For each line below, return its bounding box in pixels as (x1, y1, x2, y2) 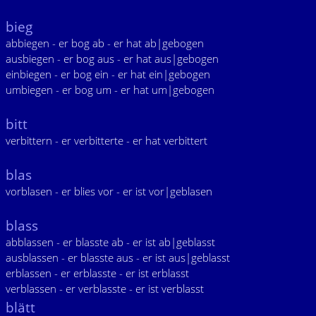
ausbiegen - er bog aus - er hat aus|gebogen (6, 51, 219, 66)
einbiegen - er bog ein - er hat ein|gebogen (6, 67, 210, 81)
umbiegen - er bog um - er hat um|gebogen (6, 83, 214, 97)
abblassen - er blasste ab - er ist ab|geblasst (6, 235, 215, 249)
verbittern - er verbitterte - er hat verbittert (6, 133, 207, 147)
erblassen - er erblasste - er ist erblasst (6, 266, 189, 280)
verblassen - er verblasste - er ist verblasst (6, 281, 204, 296)
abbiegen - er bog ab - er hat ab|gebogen (6, 36, 204, 50)
